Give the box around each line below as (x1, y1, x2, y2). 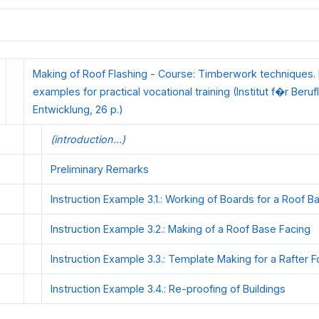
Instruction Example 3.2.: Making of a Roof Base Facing (51, 223, 310, 236)
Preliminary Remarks (51, 163, 149, 176)
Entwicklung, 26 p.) (33, 103, 123, 116)
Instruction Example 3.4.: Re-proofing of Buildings (51, 283, 286, 296)
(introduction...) (51, 133, 125, 146)
